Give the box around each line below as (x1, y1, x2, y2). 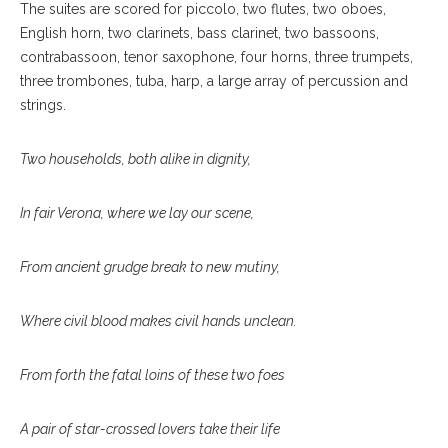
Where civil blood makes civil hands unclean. (20, 312, 297, 329)
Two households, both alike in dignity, (20, 150, 251, 167)
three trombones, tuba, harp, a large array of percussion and (20, 72, 408, 89)
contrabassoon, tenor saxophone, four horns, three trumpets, (20, 48, 413, 65)
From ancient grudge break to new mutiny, (20, 258, 280, 275)
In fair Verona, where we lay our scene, (20, 204, 254, 221)
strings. (20, 96, 66, 113)
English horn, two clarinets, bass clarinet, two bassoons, (20, 24, 379, 41)
